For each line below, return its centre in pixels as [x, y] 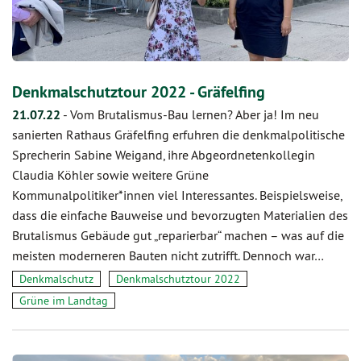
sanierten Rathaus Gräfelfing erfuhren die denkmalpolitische [178, 134]
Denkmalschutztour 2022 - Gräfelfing [139, 91]
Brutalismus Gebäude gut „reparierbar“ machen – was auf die [178, 235]
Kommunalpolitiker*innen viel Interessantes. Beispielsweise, [177, 195]
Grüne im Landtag [64, 300]
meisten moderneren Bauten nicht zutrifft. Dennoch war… [168, 255]
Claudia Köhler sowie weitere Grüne [110, 174]
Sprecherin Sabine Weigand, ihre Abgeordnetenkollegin [164, 154]
